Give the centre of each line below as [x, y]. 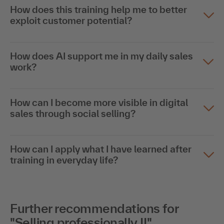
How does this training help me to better [98, 9]
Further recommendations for [94, 208]
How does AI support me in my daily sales [101, 56]
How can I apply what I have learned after [101, 149]
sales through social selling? [73, 113]
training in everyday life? [64, 160]
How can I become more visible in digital [99, 102]
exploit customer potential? [71, 20]
